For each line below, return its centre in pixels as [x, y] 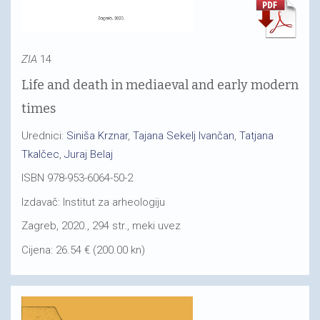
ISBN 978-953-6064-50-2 [77, 178]
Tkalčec [40, 154]
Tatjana [256, 135]
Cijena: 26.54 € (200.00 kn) [83, 250]
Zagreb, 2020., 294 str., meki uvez [101, 226]
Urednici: [44, 135]
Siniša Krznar [97, 135]
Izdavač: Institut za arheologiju [93, 202]
